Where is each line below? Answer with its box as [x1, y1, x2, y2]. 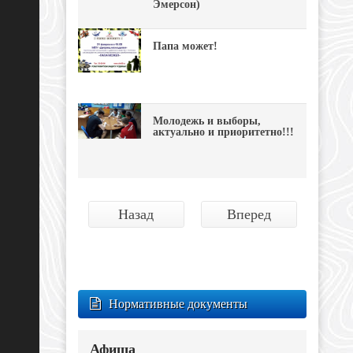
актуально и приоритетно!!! [153, 126, 294, 138]
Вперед [226, 206, 271, 222]
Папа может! [153, 40, 217, 52]
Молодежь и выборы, [153, 115, 261, 127]
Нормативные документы [109, 297, 247, 310]
